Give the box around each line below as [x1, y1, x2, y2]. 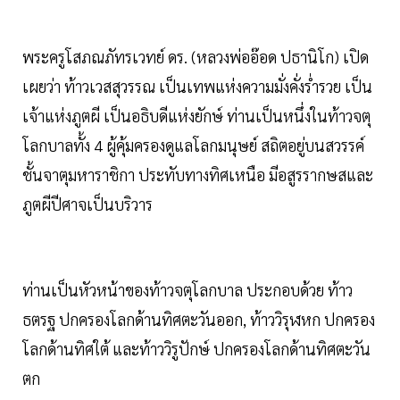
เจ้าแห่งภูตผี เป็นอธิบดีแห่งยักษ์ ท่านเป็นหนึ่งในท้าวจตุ [22, 105, 371, 127]
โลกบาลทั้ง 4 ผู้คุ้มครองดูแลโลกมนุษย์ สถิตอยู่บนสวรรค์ [22, 135, 364, 156]
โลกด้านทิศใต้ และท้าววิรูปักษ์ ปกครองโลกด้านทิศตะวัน [22, 338, 371, 360]
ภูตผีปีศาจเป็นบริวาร [22, 194, 153, 215]
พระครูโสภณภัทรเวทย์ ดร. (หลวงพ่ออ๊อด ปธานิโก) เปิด [22, 46, 369, 68]
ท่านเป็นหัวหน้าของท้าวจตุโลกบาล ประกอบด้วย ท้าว [22, 279, 353, 301]
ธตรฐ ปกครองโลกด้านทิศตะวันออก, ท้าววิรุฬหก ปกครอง [22, 309, 375, 330]
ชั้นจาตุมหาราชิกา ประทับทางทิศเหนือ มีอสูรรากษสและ [22, 164, 373, 186]
